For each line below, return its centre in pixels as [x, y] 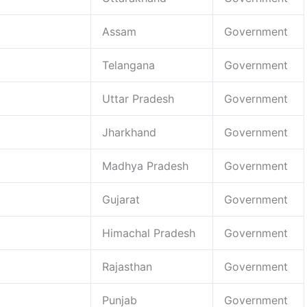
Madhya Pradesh [145, 165]
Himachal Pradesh [149, 233]
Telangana [128, 65]
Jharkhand [129, 132]
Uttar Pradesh [138, 98]
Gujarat [121, 199]
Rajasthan [127, 266]
